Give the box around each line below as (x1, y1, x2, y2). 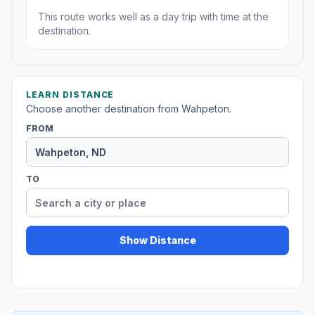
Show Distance (119, 234, 196, 247)
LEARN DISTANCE (26, 89, 115, 101)
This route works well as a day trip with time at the (38, 11, 269, 23)
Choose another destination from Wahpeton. (26, 103, 231, 115)
